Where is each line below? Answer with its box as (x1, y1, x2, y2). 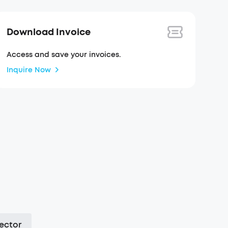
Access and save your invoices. (7, 50, 122, 60)
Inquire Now (7, 65, 51, 75)
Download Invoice (7, 25, 91, 38)
